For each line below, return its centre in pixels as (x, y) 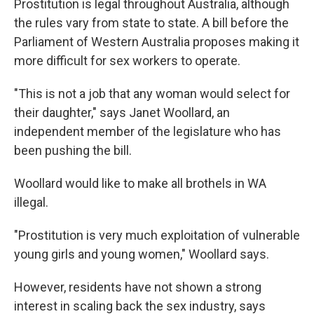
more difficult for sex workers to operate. (127, 61)
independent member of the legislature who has (148, 132)
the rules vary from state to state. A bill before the (151, 23)
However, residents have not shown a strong (138, 287)
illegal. (31, 203)
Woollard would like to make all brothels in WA (140, 184)
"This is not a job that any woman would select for (152, 94)
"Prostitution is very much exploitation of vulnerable (157, 235)
